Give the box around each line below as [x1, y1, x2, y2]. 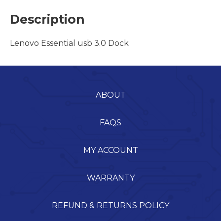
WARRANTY [86, 173, 135, 183]
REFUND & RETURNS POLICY [52, 200, 169, 210]
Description [10, 11, 85, 27]
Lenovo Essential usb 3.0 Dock [10, 38, 129, 48]
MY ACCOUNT [83, 145, 138, 155]
